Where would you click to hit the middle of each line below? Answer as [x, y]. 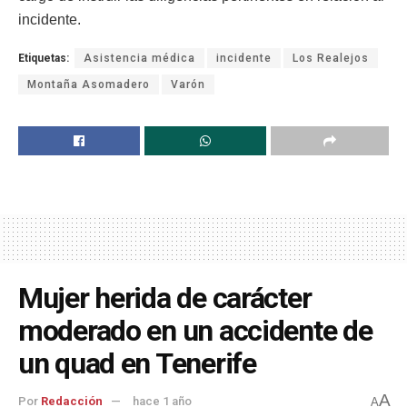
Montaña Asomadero [89, 84]
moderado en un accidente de [195, 330]
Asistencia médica [139, 58]
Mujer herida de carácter [165, 298]
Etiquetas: [44, 58]
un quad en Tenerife [137, 363]
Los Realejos [331, 58]
